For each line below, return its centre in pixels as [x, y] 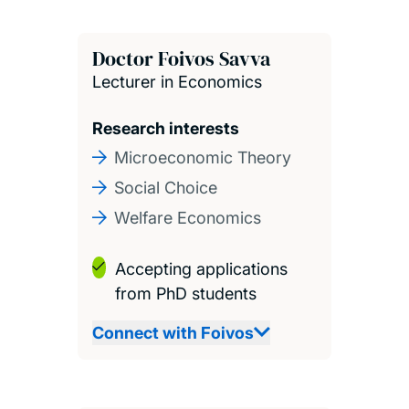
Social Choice [165, 187]
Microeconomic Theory [202, 157]
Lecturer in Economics [177, 81]
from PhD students [185, 293]
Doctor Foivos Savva [181, 58]
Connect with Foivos [173, 332]
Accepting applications [201, 268]
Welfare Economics [187, 217]
